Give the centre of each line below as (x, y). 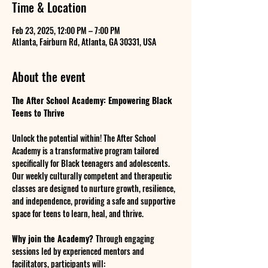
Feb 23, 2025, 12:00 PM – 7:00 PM (66, 30)
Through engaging (126, 238)
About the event (49, 77)
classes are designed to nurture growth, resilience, (95, 188)
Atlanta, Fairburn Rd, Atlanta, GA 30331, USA (84, 42)
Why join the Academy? (54, 238)
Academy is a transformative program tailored (86, 150)
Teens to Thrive (38, 113)
